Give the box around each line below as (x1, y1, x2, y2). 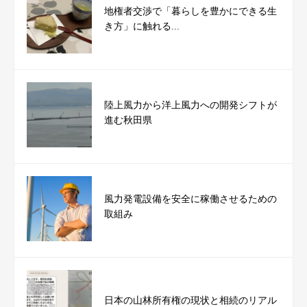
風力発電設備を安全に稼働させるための (104, 194, 278, 205)
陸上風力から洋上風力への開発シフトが (104, 100, 278, 111)
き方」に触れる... (104, 21, 180, 32)
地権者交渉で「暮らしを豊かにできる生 (104, 6, 278, 17)
